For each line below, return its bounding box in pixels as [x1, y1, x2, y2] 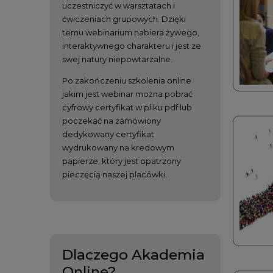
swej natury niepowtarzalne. [62, 54, 172, 64]
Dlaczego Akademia [62, 246, 205, 263]
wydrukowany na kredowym [62, 142, 174, 152]
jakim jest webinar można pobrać [62, 88, 193, 99]
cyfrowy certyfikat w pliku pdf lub [62, 102, 192, 112]
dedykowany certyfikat [62, 129, 154, 139]
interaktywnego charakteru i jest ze [62, 40, 201, 51]
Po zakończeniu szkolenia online [62, 75, 191, 85]
